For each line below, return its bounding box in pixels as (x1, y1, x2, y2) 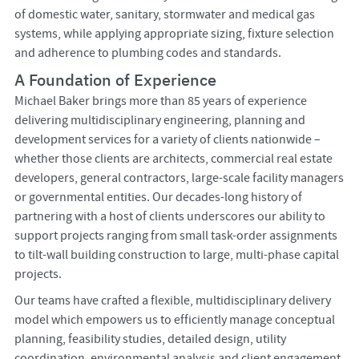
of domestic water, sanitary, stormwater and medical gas (14, 6, 315, 23)
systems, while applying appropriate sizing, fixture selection (14, 26, 334, 42)
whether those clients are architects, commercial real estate (14, 151, 333, 167)
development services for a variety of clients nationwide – (14, 131, 321, 148)
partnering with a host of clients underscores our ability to (14, 208, 325, 225)
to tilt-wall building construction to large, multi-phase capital (14, 247, 339, 264)
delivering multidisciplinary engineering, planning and (14, 112, 305, 129)
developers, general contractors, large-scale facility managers (14, 170, 344, 187)
